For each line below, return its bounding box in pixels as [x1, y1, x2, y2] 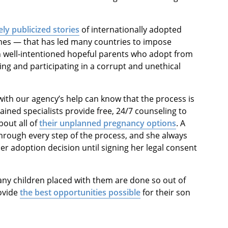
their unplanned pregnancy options [39, 118, 176, 129]
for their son [140, 187, 190, 198]
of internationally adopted [79, 24, 182, 36]
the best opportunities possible [20, 187, 140, 198]
